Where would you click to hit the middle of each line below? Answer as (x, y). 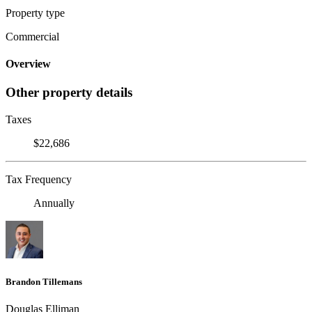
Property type (35, 13)
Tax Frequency (39, 180)
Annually (54, 203)
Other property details (69, 93)
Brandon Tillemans (44, 282)
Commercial (32, 36)
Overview (28, 64)
